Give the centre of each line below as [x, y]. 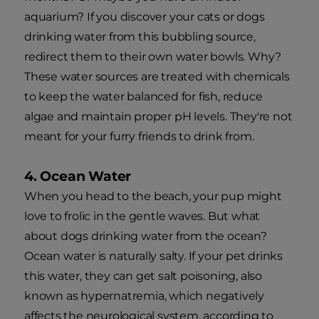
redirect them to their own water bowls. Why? [153, 56]
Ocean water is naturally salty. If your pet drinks [153, 256]
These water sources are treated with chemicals [157, 76]
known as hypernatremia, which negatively [144, 296]
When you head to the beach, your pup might [153, 196]
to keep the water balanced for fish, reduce [143, 96]
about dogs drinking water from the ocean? [146, 236]
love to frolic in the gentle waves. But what [142, 216]
